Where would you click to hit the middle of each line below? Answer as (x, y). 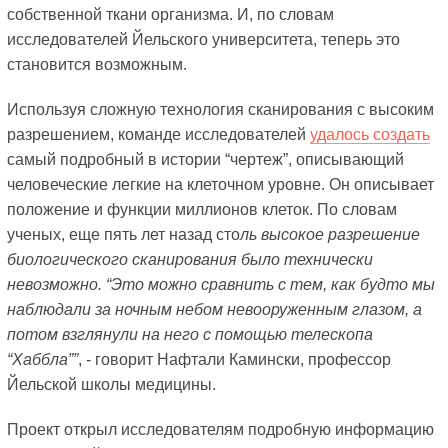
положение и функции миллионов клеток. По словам (201, 209)
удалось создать (369, 134)
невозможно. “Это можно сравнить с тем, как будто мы (220, 284)
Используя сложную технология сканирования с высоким (220, 109)
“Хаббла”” (42, 359)
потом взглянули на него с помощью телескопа (189, 334)
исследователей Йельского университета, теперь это (203, 39)
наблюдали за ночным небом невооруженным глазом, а (214, 309)
